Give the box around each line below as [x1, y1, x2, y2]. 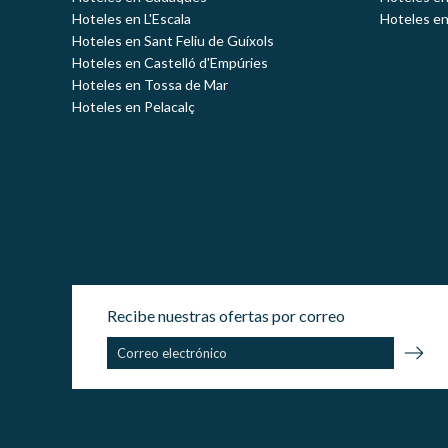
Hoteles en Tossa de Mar [72, 76, 228, 94]
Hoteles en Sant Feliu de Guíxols [72, 32, 274, 50]
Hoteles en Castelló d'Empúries [72, 54, 268, 72]
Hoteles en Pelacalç [72, 98, 195, 116]
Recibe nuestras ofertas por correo [107, 306, 345, 326]
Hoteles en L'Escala [72, 10, 191, 28]
